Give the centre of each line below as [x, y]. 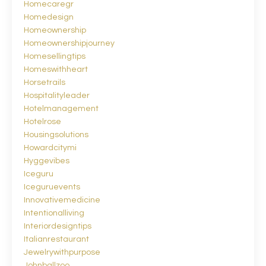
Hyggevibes [47, 161]
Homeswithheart [56, 69]
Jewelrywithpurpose [62, 252]
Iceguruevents [52, 187]
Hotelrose [42, 121]
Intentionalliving [54, 213]
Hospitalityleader [57, 95]
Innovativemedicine [62, 200]
